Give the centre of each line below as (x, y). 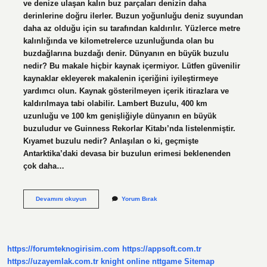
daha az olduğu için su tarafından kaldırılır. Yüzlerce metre (131, 28)
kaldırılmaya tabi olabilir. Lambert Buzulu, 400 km (115, 103)
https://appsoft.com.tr (162, 249)
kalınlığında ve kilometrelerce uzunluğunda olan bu (118, 41)
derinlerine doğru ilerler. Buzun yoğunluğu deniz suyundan (133, 15)
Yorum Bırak (139, 198)
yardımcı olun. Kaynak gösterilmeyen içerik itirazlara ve (126, 91)
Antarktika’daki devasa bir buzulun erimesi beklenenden (127, 153)
